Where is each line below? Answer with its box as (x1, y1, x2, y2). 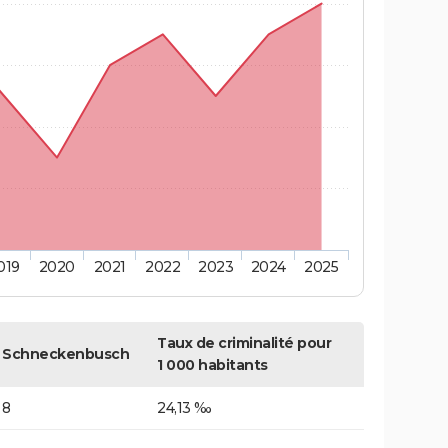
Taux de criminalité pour (157, 334, 331, 353)
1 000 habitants (157, 356, 268, 375)
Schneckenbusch (2, 345, 129, 364)
